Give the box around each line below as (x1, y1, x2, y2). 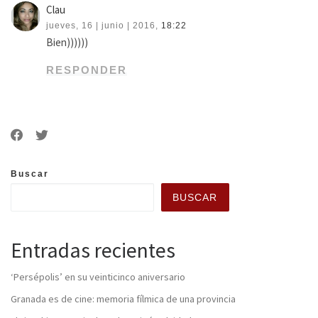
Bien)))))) (46, 35, 89, 49)
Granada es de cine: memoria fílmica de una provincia (11, 292, 236, 305)
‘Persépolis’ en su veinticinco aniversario (11, 270, 185, 283)
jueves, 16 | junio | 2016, (46, 20, 159, 31)
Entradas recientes (11, 236, 175, 263)
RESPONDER (46, 63, 128, 76)
